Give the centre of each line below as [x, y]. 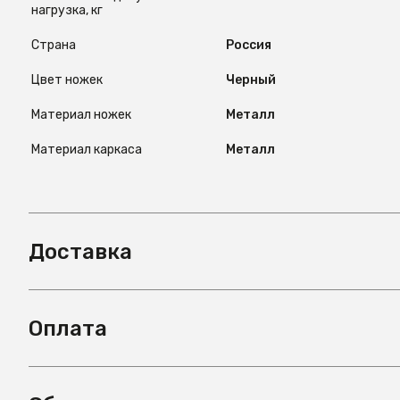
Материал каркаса [87, 150]
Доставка [80, 251]
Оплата [68, 328]
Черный [251, 80]
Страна [54, 45]
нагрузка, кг [67, 10]
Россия [249, 45]
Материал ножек [81, 115]
